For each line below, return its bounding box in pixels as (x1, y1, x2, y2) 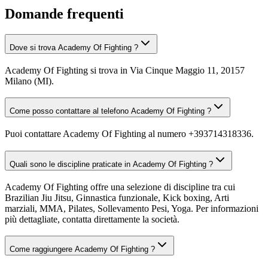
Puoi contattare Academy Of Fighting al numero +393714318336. (5, 129, 254, 139)
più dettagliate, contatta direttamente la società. (5, 214, 179, 224)
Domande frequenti (5, 6, 124, 22)
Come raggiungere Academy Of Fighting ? (10, 245, 155, 254)
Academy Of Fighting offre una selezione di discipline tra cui (5, 181, 235, 192)
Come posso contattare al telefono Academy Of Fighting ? (10, 106, 211, 116)
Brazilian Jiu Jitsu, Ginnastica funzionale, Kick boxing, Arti (5, 192, 229, 203)
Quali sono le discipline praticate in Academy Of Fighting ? (10, 159, 213, 169)
